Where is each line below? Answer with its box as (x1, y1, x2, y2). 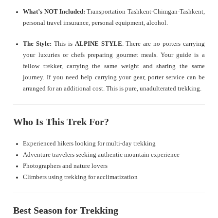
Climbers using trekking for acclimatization (23, 174, 138, 181)
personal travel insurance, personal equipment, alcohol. (23, 19, 168, 27)
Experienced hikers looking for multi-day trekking (23, 140, 156, 147)
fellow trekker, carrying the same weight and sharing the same (23, 63, 205, 70)
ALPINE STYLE (74, 40, 122, 48)
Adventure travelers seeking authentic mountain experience (23, 151, 180, 159)
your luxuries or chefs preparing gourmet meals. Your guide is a (23, 52, 205, 59)
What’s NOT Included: (23, 8, 85, 16)
